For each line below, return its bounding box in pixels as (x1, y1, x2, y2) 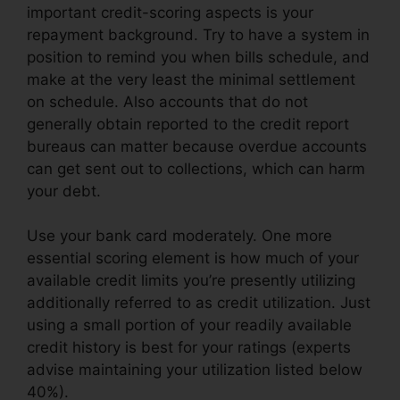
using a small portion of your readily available (27, 316, 352, 335)
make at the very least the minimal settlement (27, 70, 355, 88)
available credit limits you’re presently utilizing (27, 271, 355, 290)
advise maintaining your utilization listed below (27, 361, 362, 379)
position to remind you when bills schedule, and (27, 47, 370, 66)
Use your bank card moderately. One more (27, 227, 332, 246)
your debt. (27, 181, 101, 200)
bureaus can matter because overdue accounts (27, 137, 367, 155)
